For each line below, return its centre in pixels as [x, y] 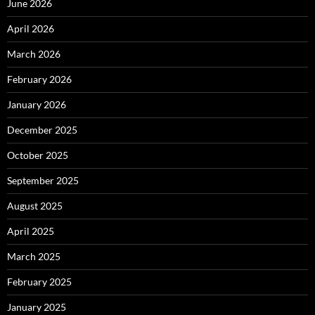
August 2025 [35, 206]
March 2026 [34, 54]
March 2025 [34, 257]
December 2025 [42, 130]
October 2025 [38, 155]
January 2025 [37, 307]
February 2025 [39, 282]
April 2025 [31, 231]
